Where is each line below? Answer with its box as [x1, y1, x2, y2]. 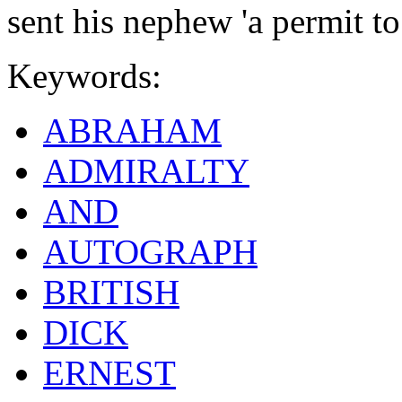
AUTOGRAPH [43, 232, 258, 272]
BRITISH [43, 273, 179, 312]
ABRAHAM [43, 111, 222, 151]
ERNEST [43, 354, 176, 393]
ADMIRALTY [43, 152, 249, 191]
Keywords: [7, 57, 162, 96]
